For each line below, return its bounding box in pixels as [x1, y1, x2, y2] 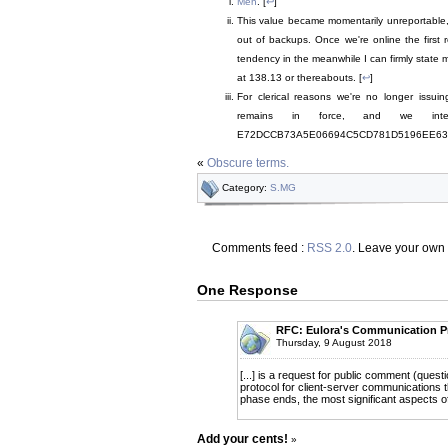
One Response [197, 281, 298, 298]
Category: [222, 181, 270, 193]
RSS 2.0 [307, 240, 352, 255]
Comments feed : [212, 240, 307, 255]
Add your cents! [197, 431, 288, 446]
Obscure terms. [207, 155, 289, 170]
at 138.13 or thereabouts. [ [237, 72, 362, 84]
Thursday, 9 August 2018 [276, 336, 392, 348]
